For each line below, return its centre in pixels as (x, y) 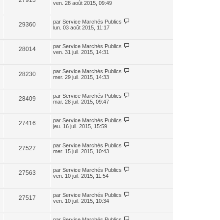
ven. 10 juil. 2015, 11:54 (81, 176)
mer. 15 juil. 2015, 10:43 (81, 151)
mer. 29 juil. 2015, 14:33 (81, 77)
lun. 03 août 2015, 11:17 (81, 27)
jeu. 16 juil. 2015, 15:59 (80, 126)
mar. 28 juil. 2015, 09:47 (81, 102)
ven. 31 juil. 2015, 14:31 (81, 52)
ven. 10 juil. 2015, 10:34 (81, 201)
